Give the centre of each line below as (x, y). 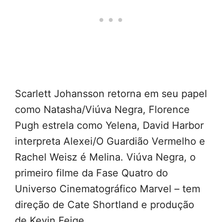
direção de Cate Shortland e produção (105, 205)
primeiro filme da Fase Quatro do (91, 173)
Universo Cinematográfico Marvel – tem (108, 189)
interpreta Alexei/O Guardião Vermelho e (110, 141)
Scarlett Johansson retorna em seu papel (111, 94)
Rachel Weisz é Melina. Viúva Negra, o (105, 157)
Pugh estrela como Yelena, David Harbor (109, 126)
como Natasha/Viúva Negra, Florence (102, 110)
